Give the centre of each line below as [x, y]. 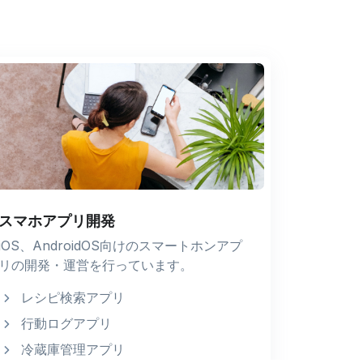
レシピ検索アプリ [73, 297]
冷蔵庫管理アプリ [73, 349]
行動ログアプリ [66, 323]
